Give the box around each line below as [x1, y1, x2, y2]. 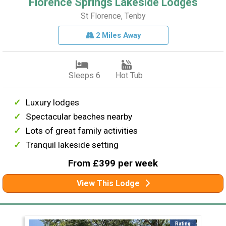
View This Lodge [76, 178, 140, 188]
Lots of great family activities [26, 125, 138, 136]
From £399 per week [68, 157, 158, 169]
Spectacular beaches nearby [26, 111, 133, 122]
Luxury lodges [26, 97, 80, 107]
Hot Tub [115, 70, 143, 80]
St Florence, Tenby [80, 11, 146, 21]
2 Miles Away [93, 30, 141, 40]
